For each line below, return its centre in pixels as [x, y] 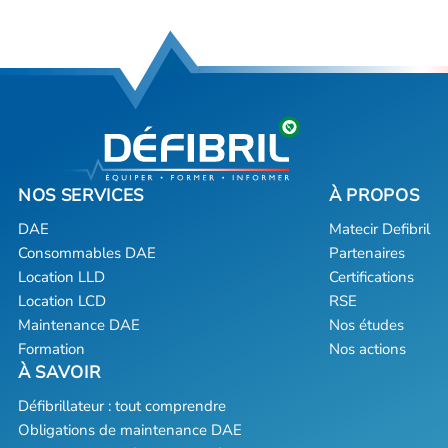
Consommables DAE [87, 252]
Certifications [371, 276]
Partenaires [367, 252]
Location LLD [61, 276]
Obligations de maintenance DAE [130, 429]
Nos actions [367, 348]
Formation [51, 348]
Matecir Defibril [379, 228]
